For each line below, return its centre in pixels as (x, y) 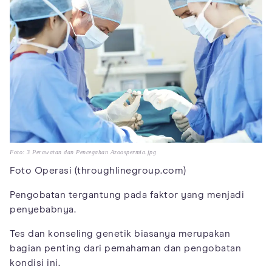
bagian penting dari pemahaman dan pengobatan (125, 249)
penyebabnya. (43, 210)
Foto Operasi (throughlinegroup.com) (98, 171)
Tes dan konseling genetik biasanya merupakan (120, 234)
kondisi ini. (35, 263)
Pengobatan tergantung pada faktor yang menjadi (127, 195)
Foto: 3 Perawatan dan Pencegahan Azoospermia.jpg (83, 152)
